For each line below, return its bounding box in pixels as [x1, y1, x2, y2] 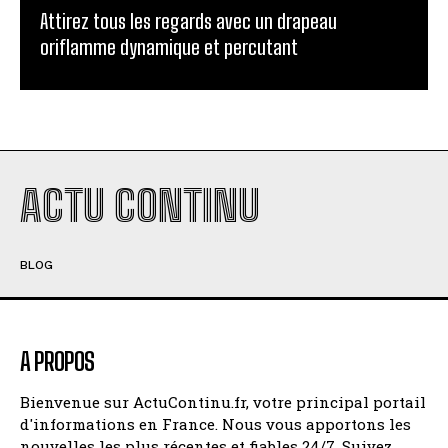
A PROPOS [20, 347, 94, 377]
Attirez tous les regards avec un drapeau [40, 9, 337, 34]
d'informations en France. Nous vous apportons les [20, 414, 411, 435]
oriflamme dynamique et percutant [40, 35, 298, 60]
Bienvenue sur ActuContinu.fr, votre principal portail [20, 392, 426, 413]
